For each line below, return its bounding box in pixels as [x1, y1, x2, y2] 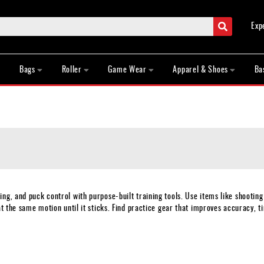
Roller [61, 62, 82, 75]
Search [227, 15, 249, 28]
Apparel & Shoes [173, 62, 228, 75]
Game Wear [108, 62, 147, 75]
